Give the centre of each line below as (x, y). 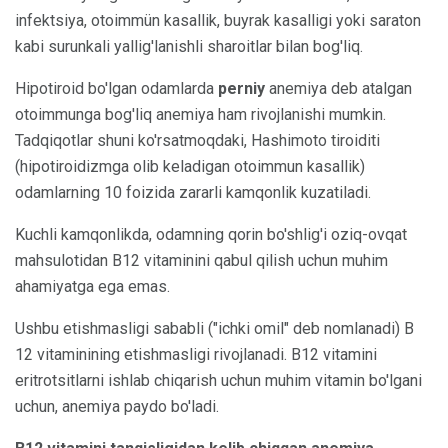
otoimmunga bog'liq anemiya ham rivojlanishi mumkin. (200, 114)
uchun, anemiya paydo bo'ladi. (117, 406)
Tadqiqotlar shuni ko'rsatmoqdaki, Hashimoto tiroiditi (197, 140)
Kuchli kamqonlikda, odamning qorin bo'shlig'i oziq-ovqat (211, 234)
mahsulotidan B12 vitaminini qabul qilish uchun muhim (201, 260)
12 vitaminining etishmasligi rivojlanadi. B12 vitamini (196, 354)
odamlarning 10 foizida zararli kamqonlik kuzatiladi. (193, 192)
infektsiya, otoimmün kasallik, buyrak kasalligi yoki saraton (218, 20)
